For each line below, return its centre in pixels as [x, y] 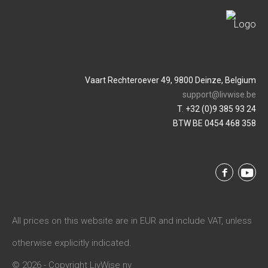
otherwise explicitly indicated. [72, 243]
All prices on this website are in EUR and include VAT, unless [132, 221]
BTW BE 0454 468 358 [214, 123]
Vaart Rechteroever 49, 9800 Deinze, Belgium [170, 80]
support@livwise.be [219, 95]
